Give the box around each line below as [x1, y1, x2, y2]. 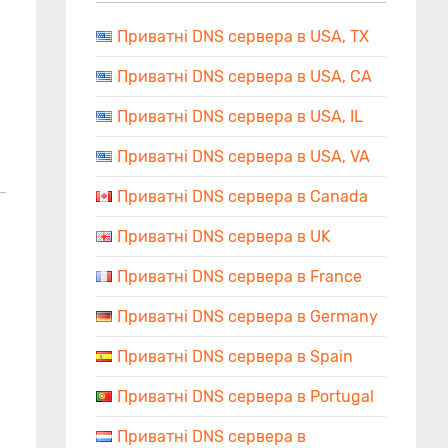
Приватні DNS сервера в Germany [117, 307, 378, 326]
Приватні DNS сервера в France [117, 267, 362, 286]
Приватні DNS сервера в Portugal [117, 387, 374, 406]
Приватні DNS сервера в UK [117, 227, 331, 246]
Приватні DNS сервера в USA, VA [117, 147, 370, 166]
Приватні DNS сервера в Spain [117, 347, 353, 366]
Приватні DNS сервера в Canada [117, 187, 368, 206]
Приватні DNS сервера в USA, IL [117, 107, 363, 126]
